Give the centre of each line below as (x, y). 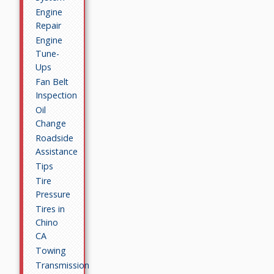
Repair (49, 25)
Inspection (57, 95)
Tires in (50, 209)
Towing (51, 250)
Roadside (55, 138)
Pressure (53, 194)
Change (51, 123)
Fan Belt (52, 81)
